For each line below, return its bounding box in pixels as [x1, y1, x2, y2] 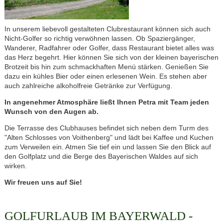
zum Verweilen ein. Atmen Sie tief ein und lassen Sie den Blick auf [4, 142, 211, 151]
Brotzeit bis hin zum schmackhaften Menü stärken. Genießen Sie [4, 62, 209, 71]
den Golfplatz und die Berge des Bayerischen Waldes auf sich [4, 152, 198, 160]
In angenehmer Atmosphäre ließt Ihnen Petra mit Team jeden [4, 98, 209, 106]
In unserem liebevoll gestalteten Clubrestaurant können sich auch [4, 24, 211, 33]
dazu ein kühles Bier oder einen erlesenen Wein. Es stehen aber [4, 72, 207, 80]
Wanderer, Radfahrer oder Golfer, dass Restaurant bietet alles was [4, 43, 214, 52]
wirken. [4, 161, 27, 170]
